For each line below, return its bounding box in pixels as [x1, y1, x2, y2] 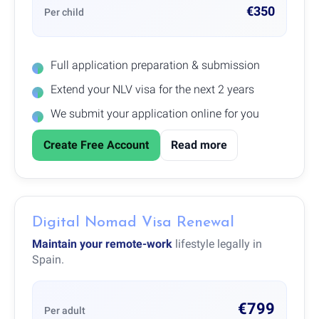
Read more [171, 137, 227, 152]
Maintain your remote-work [32, 236, 172, 251]
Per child [44, 6, 84, 18]
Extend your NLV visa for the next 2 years [51, 82, 254, 96]
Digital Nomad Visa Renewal [32, 214, 234, 230]
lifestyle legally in [172, 236, 262, 251]
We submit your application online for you [51, 106, 259, 120]
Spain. [32, 252, 64, 266]
